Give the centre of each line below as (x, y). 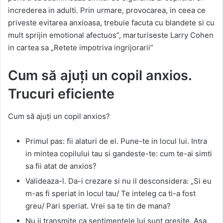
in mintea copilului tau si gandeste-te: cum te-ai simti (119, 153)
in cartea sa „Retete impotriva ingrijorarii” (81, 48)
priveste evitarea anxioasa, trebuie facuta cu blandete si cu (111, 23)
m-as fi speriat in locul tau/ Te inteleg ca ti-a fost (111, 193)
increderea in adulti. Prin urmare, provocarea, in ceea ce (107, 10)
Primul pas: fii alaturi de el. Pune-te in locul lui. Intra (116, 141)
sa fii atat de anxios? (61, 166)
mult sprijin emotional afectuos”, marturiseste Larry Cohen (111, 35)
